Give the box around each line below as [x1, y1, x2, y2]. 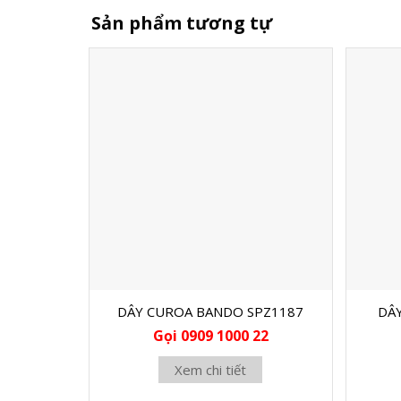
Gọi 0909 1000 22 [152, 325, 269, 346]
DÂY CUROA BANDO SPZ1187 [117, 303, 304, 321]
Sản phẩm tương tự [91, 10, 272, 35]
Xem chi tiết [175, 360, 247, 379]
